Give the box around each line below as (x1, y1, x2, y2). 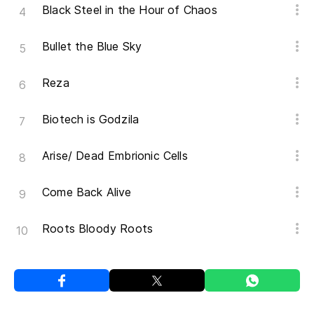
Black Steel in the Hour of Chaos (42, 3, 217, 17)
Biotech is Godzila (42, 112, 139, 126)
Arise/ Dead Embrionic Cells (42, 149, 188, 163)
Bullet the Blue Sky (42, 39, 142, 53)
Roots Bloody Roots (42, 221, 153, 235)
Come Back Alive (42, 185, 132, 199)
